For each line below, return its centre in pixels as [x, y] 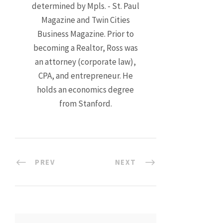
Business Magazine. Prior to [85, 34]
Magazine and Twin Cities [85, 20]
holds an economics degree [86, 90]
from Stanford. [85, 104]
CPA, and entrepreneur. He [85, 76]
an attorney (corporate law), [86, 62]
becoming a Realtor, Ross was [85, 48]
